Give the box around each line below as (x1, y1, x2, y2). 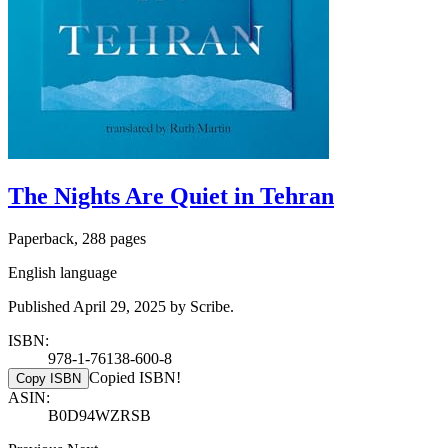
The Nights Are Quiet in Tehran (8, 182, 334, 209)
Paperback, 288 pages (8, 229, 146, 247)
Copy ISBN (16, 370, 81, 386)
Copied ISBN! (89, 368, 181, 386)
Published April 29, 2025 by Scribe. (8, 297, 234, 315)
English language (8, 263, 117, 281)
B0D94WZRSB (48, 406, 151, 424)
